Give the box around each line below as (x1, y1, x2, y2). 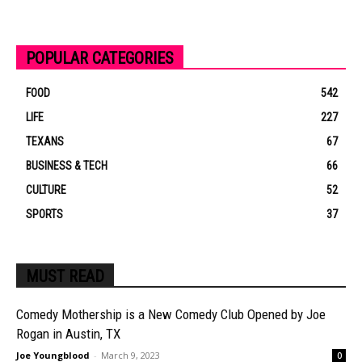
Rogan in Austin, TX (16, 325, 120, 342)
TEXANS (26, 134, 64, 148)
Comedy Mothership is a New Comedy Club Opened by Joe (16, 305, 326, 322)
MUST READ (26, 266, 104, 286)
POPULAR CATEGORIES (26, 48, 174, 68)
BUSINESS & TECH (26, 158, 107, 172)
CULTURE (26, 183, 66, 196)
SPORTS (26, 207, 63, 221)
